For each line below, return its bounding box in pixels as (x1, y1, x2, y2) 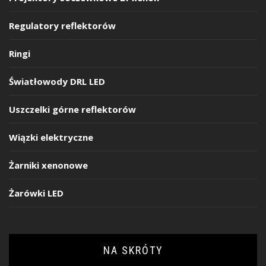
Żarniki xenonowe (9, 159, 88, 171)
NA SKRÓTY (103, 243, 163, 256)
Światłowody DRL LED (9, 75, 105, 87)
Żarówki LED (9, 186, 64, 199)
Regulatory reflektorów (9, 19, 116, 31)
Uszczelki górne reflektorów (9, 103, 136, 115)
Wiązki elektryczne (9, 131, 93, 143)
